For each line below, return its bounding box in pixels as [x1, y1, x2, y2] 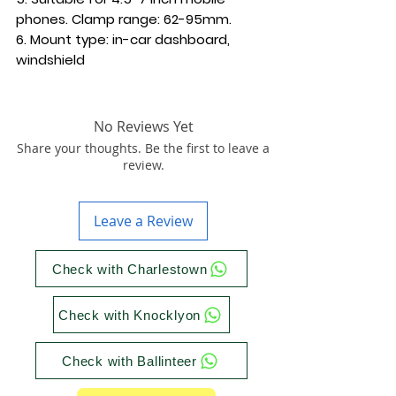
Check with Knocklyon [58, 307, 201, 323]
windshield [16, 50, 85, 69]
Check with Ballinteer [62, 353, 197, 369]
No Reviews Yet [93, 117, 194, 136]
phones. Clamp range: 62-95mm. [16, 10, 232, 28]
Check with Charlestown [51, 261, 208, 277]
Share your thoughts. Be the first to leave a [17, 140, 270, 156]
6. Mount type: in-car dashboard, [16, 30, 230, 49]
